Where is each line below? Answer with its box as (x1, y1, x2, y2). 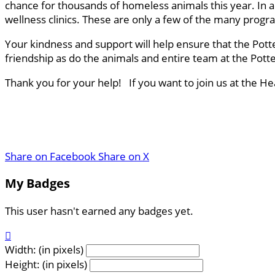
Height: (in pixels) (5, 257, 87, 272)
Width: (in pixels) (5, 242, 83, 257)
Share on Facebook (5, 149, 96, 163)
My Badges (5, 175, 70, 192)
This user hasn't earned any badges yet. (5, 204, 193, 219)
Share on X (98, 149, 149, 163)
